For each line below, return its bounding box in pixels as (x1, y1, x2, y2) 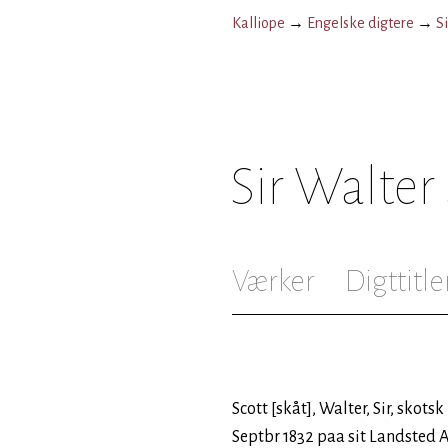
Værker (232, 265, 315, 297)
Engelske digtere (307, 15, 414, 31)
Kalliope (232, 15, 285, 31)
